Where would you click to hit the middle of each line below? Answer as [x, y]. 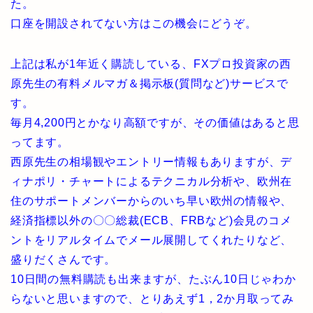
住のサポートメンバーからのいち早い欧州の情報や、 [152, 201]
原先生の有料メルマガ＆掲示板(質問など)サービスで [150, 83]
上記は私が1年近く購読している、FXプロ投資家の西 [151, 64]
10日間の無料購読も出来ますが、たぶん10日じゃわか [153, 279]
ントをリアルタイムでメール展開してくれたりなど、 [152, 240]
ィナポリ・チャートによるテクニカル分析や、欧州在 [152, 181]
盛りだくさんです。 [64, 260]
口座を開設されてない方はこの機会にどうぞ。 [134, 23]
